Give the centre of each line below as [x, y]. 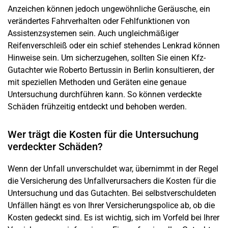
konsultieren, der [184, 70]
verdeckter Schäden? [55, 146]
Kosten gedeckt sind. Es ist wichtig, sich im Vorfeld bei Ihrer [113, 217]
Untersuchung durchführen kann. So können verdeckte [105, 94]
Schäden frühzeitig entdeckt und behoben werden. [97, 106]
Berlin [144, 70]
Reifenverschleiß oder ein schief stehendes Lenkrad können [114, 45]
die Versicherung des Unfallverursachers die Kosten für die [112, 181]
